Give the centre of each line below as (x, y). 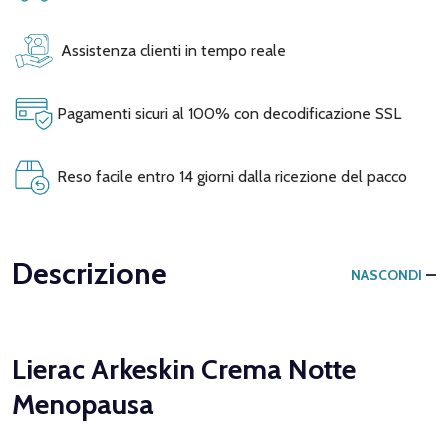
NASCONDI (386, 274)
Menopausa (83, 403)
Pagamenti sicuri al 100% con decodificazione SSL (227, 113)
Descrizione (89, 273)
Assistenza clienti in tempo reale (169, 50)
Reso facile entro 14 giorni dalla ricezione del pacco (230, 176)
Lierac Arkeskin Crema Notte (184, 368)
